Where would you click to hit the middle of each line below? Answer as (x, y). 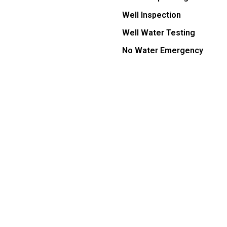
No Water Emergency (163, 51)
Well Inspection (152, 15)
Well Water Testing (159, 33)
